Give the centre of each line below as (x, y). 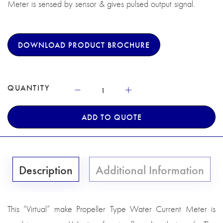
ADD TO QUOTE (111, 117)
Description (46, 169)
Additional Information (150, 169)
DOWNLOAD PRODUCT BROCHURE (84, 45)
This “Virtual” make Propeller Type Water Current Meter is (111, 209)
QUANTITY (29, 88)
